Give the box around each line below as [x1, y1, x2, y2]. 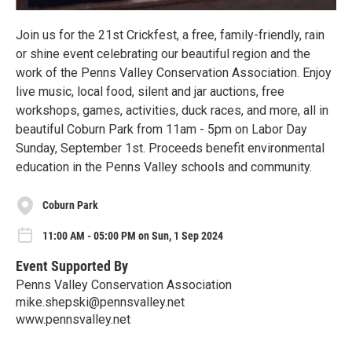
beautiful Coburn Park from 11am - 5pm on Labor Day [16, 121, 307, 137]
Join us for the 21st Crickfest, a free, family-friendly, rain [16, 27, 324, 42]
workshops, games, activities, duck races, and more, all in [16, 102, 328, 118]
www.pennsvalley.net [16, 312, 130, 328]
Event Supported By [16, 258, 128, 275]
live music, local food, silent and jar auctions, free [16, 83, 284, 99]
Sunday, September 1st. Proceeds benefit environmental [16, 140, 324, 156]
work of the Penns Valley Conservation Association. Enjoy [16, 64, 332, 80]
